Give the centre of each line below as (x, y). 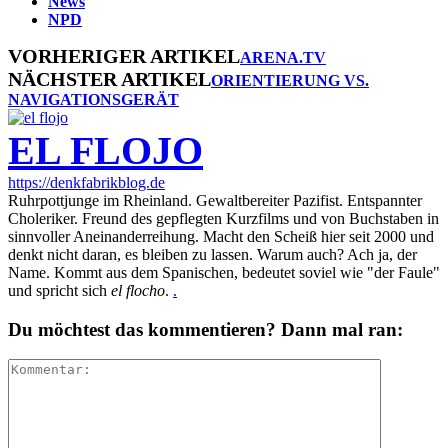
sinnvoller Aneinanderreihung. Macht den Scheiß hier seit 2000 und (221, 236)
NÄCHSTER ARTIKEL (109, 78)
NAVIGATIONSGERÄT (93, 99)
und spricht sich (59, 290)
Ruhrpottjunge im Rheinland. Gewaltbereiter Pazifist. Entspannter (215, 200)
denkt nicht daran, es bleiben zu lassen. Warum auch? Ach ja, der (212, 254)
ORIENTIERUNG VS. (290, 80)
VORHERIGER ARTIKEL (124, 55)
